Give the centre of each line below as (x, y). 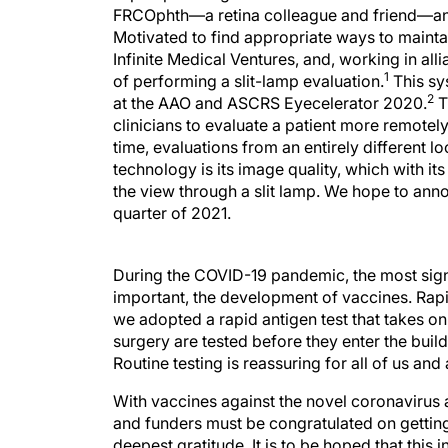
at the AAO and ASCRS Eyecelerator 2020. (270, 103)
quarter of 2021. (172, 213)
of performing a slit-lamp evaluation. (248, 81)
